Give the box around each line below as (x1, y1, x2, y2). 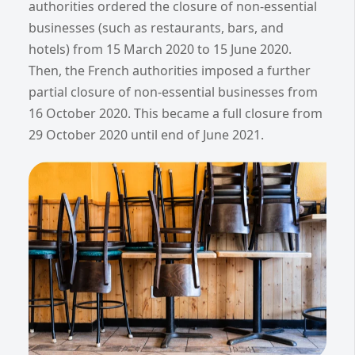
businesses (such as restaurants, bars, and (29, 18, 284, 36)
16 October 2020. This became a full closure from (29, 104, 323, 122)
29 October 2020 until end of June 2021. (29, 125, 264, 143)
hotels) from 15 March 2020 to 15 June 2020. (29, 40, 292, 58)
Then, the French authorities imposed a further (29, 61, 311, 79)
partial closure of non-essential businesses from (29, 82, 318, 101)
